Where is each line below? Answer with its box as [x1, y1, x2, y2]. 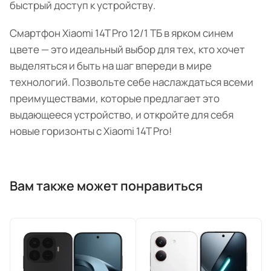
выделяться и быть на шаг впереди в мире [10, 59, 212, 73]
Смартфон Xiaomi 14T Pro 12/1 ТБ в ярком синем [10, 26, 233, 41]
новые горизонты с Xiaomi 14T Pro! [10, 124, 172, 139]
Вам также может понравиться [10, 177, 203, 195]
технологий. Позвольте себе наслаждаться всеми [10, 75, 253, 90]
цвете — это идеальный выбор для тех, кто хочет [10, 42, 245, 57]
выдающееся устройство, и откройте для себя [10, 108, 233, 122]
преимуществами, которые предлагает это [10, 91, 220, 106]
